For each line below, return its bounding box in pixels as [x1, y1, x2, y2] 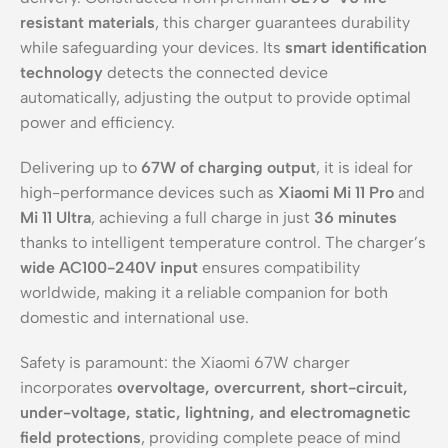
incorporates [20, 377, 117, 397]
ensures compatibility [198, 257, 360, 277]
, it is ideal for [316, 157, 413, 177]
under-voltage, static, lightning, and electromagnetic [20, 402, 411, 422]
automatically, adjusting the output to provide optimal [20, 87, 411, 107]
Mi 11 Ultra [20, 207, 91, 227]
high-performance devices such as [20, 182, 278, 202]
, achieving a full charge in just [91, 207, 314, 227]
